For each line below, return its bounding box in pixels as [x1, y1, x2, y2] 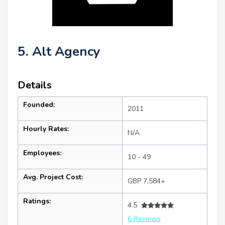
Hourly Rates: [23, 124, 69, 134]
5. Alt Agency [18, 43, 100, 61]
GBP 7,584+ [128, 176, 165, 186]
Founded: [23, 100, 55, 110]
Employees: [23, 148, 61, 158]
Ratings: [23, 196, 51, 206]
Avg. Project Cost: [23, 172, 83, 182]
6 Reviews [128, 214, 161, 224]
